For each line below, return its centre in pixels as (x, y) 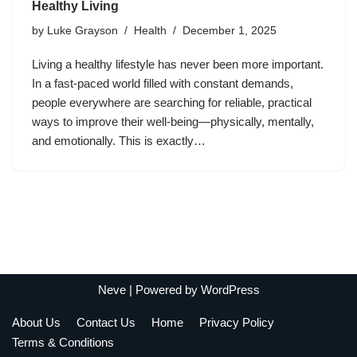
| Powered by (163, 290)
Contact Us (106, 322)
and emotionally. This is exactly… (120, 141)
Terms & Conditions (63, 342)
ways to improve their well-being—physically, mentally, (173, 122)
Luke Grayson (82, 31)
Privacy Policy (237, 322)
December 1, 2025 (229, 31)
